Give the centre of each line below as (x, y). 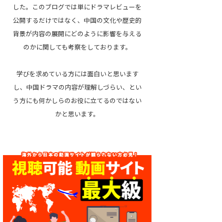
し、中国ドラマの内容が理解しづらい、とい (77, 87)
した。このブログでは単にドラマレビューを (77, 7)
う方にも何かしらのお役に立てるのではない (77, 100)
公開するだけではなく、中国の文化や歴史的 (77, 20)
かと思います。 (77, 114)
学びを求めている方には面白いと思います (77, 74)
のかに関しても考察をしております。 (77, 47)
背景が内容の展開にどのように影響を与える (77, 33)
